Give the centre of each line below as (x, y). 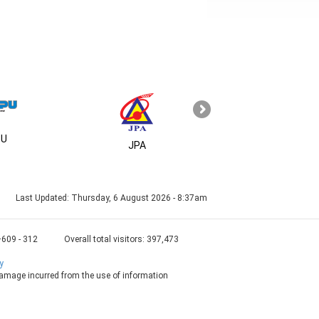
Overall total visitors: (106, 240)
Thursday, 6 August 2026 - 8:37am (139, 198)
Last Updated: (43, 198)
